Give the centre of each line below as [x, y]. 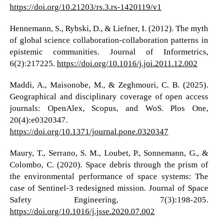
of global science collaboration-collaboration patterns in [109, 40]
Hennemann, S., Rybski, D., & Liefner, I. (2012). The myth [109, 29]
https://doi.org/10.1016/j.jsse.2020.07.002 [82, 212]
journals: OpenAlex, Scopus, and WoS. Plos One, [109, 109]
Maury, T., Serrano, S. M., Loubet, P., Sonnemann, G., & [109, 153]
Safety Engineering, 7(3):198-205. [109, 200]
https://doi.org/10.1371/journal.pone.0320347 [89, 132]
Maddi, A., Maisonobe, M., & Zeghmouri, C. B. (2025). [109, 85]
